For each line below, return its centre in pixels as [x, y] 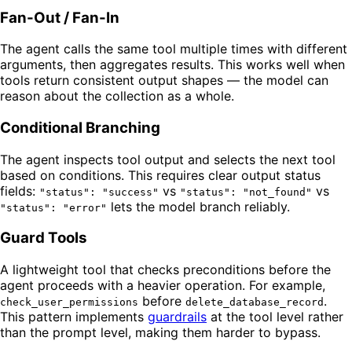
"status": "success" [99, 192]
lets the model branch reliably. [198, 206]
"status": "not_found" [246, 192]
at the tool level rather [275, 317]
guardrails [177, 317]
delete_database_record [255, 302]
